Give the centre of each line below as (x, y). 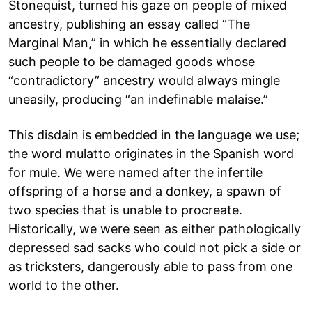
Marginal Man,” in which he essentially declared (147, 42)
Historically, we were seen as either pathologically (155, 228)
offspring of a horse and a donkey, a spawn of (145, 191)
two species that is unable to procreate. (125, 210)
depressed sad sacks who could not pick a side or (155, 247)
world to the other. (64, 285)
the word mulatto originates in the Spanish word (151, 153)
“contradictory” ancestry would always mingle (144, 80)
